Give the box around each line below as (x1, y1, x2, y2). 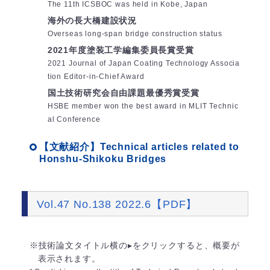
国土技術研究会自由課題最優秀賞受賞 (47, 88, 200, 98)
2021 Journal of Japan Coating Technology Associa (47, 59, 240, 68)
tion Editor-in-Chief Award (47, 72, 145, 81)
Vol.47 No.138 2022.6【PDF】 (37, 198, 198, 210)
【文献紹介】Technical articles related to (39, 142, 240, 152)
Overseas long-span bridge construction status (47, 30, 222, 39)
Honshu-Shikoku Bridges (39, 154, 167, 165)
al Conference (47, 115, 101, 124)
